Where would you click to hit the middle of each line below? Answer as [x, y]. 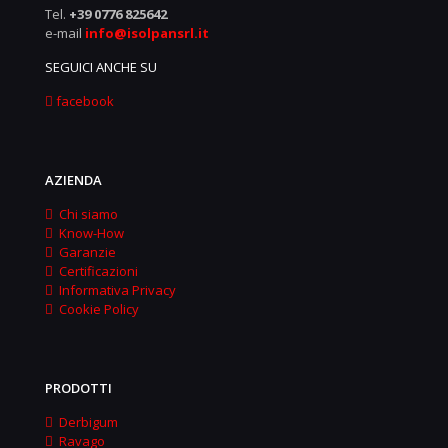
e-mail [65, 33]
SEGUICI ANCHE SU [101, 67]
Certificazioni [95, 271]
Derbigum [85, 422]
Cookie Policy [96, 309]
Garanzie [84, 252]
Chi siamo [85, 214]
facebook [83, 101]
